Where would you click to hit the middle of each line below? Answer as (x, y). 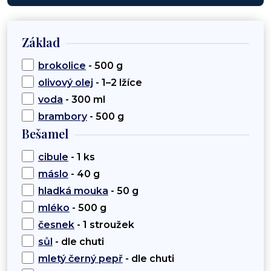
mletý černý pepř (80, 259)
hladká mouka (73, 191)
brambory (63, 117)
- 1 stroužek (104, 225)
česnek (56, 225)
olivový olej (66, 83)
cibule (53, 157)
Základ (41, 42)
